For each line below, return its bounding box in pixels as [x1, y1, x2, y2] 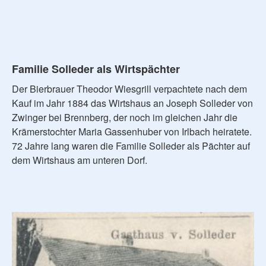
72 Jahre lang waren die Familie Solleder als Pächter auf [12, 138, 250, 153]
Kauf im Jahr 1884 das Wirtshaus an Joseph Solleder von [12, 96, 253, 110]
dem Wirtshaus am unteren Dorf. [12, 153, 147, 167]
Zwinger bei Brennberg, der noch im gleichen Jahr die [12, 110, 237, 124]
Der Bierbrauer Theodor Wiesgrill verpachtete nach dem [12, 81, 247, 96]
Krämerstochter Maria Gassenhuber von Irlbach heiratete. [12, 124, 252, 138]
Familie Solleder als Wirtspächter [12, 61, 180, 77]
